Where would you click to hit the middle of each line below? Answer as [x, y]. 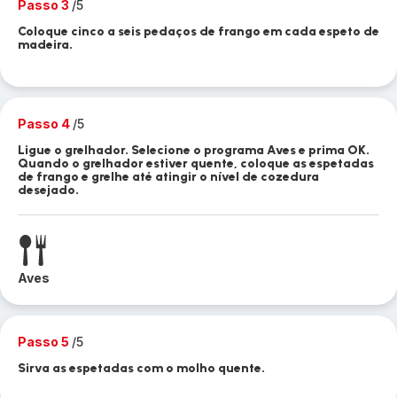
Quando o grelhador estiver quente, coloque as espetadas [196, 163]
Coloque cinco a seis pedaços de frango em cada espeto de [198, 31]
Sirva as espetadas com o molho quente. [141, 368]
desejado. [48, 190]
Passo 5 [45, 342]
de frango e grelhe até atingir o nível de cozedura [168, 177]
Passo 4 [45, 124]
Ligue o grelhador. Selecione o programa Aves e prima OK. [194, 150]
